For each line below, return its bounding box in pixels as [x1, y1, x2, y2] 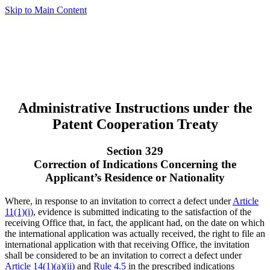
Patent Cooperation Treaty [52, 116, 218, 132]
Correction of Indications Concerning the [34, 157, 236, 171]
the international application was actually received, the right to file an [5, 228, 265, 239]
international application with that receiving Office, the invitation [5, 239, 250, 250]
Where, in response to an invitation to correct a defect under [5, 195, 233, 206]
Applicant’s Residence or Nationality [45, 171, 225, 184]
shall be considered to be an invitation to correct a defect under [5, 250, 242, 260]
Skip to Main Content [5, 5, 87, 15]
